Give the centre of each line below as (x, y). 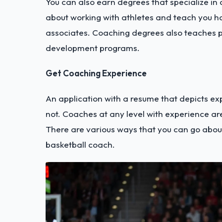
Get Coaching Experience (96, 73)
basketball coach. (80, 144)
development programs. (93, 48)
